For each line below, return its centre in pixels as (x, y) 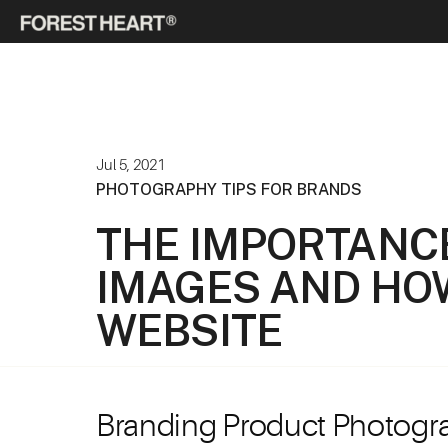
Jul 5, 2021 (130, 164)
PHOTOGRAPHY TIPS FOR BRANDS (229, 189)
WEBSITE (189, 330)
